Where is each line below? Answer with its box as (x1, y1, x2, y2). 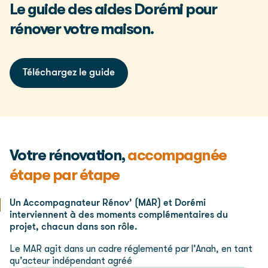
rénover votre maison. (10, 20, 154, 38)
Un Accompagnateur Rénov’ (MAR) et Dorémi (10, 199, 206, 209)
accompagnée (127, 146, 227, 164)
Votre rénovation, (10, 146, 128, 164)
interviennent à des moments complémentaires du (10, 211, 228, 221)
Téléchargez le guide (23, 67, 115, 78)
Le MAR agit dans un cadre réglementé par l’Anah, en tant (10, 243, 252, 255)
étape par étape (10, 166, 120, 184)
